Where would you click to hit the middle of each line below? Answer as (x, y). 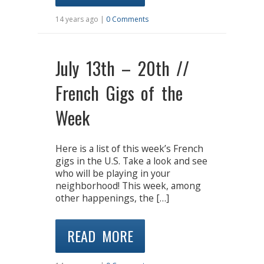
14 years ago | (81, 19)
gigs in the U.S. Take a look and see (131, 161)
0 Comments (127, 19)
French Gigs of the (119, 93)
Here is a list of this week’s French (129, 149)
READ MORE (100, 235)
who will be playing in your (113, 174)
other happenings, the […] (112, 198)
